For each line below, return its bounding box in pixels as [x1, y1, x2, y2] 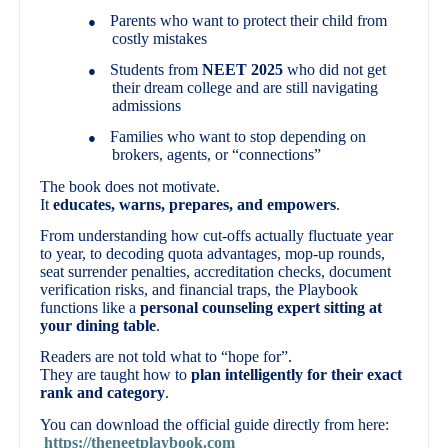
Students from [110, 61, 203, 79]
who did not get [283, 61, 387, 79]
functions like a [40, 299, 141, 316]
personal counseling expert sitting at [140, 299, 383, 316]
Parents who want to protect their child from [110, 11, 388, 29]
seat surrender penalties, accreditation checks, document [40, 263, 392, 280]
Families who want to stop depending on [110, 128, 367, 146]
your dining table [40, 317, 157, 334]
